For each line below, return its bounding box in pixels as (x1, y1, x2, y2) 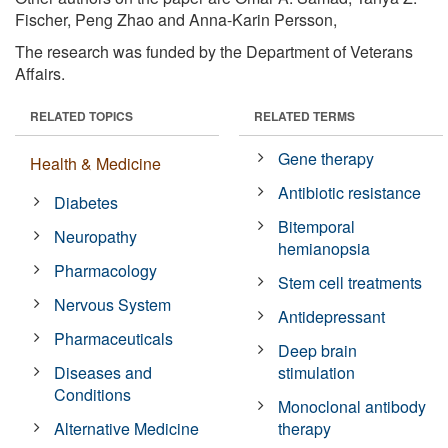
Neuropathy (54, 224, 138, 248)
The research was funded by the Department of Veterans (15, 39, 413, 63)
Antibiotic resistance (278, 180, 422, 204)
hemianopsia (278, 236, 371, 260)
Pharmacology (54, 258, 158, 282)
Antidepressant (278, 304, 386, 328)
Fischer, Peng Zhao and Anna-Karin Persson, (15, 7, 337, 31)
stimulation (278, 360, 356, 384)
